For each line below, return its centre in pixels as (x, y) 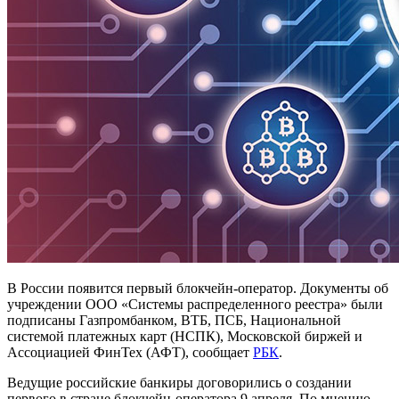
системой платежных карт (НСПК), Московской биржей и (185, 336)
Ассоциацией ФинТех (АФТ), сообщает (130, 352)
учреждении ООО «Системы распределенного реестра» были (195, 304)
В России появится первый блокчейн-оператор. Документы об (198, 288)
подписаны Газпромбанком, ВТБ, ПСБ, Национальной (174, 320)
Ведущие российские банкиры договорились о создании (179, 382)
